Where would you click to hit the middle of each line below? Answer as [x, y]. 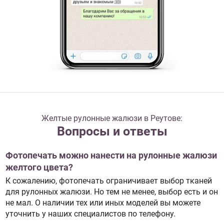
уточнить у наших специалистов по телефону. [90, 213]
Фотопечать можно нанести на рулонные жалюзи [111, 156]
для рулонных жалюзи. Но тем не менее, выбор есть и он [111, 191]
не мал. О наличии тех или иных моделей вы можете [103, 202]
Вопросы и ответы [112, 131]
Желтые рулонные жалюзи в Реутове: [112, 118]
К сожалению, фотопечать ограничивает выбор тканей [108, 180]
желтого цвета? [39, 168]
